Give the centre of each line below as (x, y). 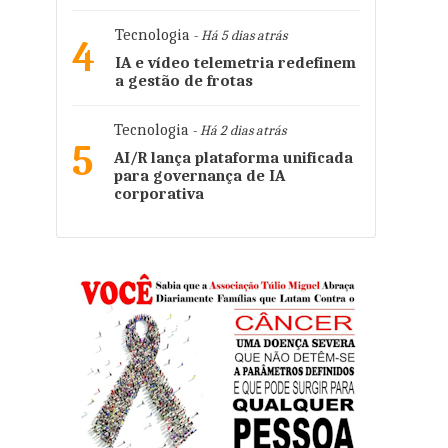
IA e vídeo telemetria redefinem (235, 63)
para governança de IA (199, 176)
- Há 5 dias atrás (238, 35)
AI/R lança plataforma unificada (233, 158)
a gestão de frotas (184, 81)
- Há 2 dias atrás (237, 130)
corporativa (159, 194)
